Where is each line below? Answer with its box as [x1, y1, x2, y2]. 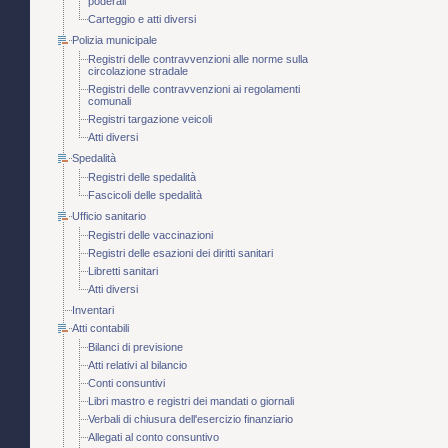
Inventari [72, 304, 114, 317]
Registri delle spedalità [88, 171, 196, 184]
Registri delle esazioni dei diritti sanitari [88, 247, 273, 260]
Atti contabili [72, 322, 129, 335]
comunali [88, 95, 131, 108]
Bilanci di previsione [88, 341, 183, 354]
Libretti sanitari [88, 265, 158, 278]
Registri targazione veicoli [88, 113, 212, 126]
